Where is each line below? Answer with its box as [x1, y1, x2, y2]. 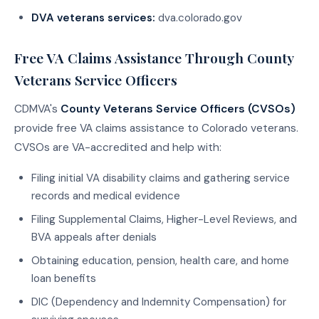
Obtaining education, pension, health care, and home [31, 253, 289, 268]
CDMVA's [14, 101, 61, 116]
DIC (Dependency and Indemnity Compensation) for [31, 295, 286, 310]
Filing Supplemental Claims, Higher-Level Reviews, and [31, 212, 297, 227]
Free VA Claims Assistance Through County [14, 48, 293, 67]
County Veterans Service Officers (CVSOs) [61, 101, 296, 116]
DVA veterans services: [31, 10, 155, 25]
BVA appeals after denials [31, 230, 157, 245]
